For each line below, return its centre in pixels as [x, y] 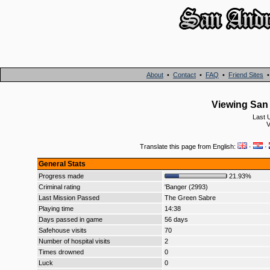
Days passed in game [71, 219]
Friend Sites [246, 75]
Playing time [56, 209]
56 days [176, 219]
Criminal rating [59, 187]
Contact [184, 75]
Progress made [61, 176]
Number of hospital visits [74, 241]
